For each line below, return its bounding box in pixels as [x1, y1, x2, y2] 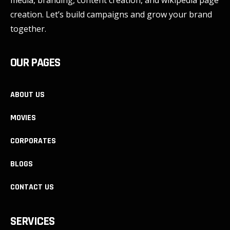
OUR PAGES [10, 55, 60, 71]
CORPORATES [10, 136, 56, 147]
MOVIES [10, 112, 36, 124]
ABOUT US [10, 89, 45, 101]
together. [10, 23, 46, 35]
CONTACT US [10, 182, 54, 193]
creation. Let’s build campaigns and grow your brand [10, 9, 212, 21]
